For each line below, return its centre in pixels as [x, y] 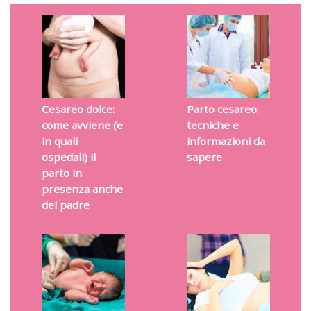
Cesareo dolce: [78, 109]
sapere [204, 157]
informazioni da [226, 141]
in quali [59, 141]
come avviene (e [82, 125]
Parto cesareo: [222, 109]
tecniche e [212, 125]
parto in [61, 173]
